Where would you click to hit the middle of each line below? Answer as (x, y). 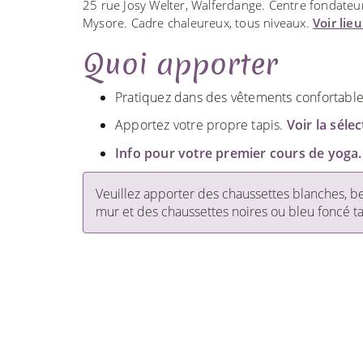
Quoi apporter (180, 64)
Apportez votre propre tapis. (201, 125)
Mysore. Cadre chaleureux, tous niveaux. (198, 22)
